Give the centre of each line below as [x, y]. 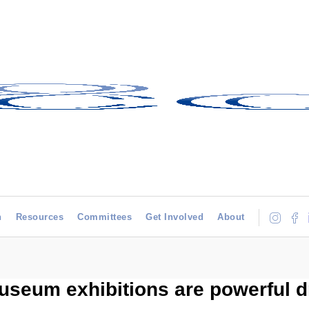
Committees [104, 217]
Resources [39, 217]
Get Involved [175, 217]
